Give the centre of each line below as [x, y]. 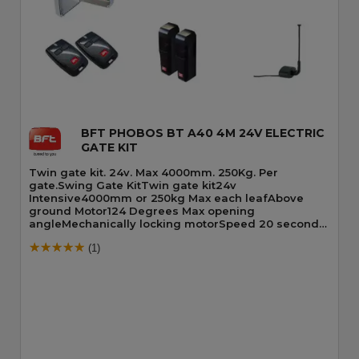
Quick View [179, 62]
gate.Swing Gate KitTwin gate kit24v [133, 186]
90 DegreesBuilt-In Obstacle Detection [139, 237]
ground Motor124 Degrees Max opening [142, 211]
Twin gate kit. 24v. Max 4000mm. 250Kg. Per [153, 173]
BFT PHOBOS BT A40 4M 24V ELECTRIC [203, 133]
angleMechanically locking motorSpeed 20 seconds [177, 224]
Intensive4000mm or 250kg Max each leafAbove [166, 198]
